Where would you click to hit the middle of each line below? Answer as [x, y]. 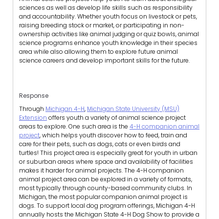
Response [34, 95]
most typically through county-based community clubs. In [106, 188]
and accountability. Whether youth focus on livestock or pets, [108, 16]
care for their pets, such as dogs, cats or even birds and [100, 144]
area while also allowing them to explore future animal [99, 51]
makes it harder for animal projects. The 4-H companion [101, 171]
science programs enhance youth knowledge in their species [108, 43]
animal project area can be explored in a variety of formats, [106, 179]
